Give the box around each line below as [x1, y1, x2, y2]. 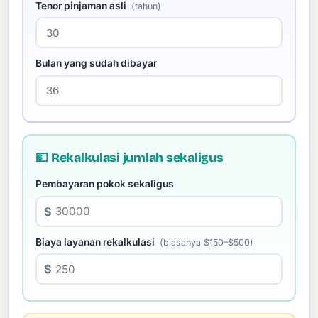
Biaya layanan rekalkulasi [35, 236, 158, 248]
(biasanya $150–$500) [160, 236, 254, 248]
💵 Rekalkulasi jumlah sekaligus [35, 150, 224, 165]
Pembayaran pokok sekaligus [35, 178, 175, 190]
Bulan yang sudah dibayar [35, 57, 158, 70]
